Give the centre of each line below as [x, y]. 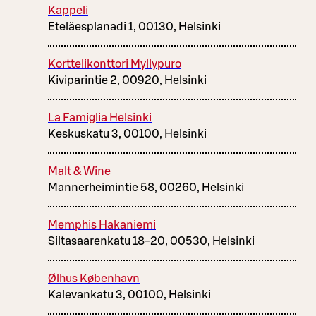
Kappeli [68, 10]
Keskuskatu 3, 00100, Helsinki [127, 134]
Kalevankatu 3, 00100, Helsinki [129, 294]
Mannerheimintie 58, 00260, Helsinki [146, 187]
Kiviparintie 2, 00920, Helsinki [127, 80]
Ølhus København [94, 278]
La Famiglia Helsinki [100, 117]
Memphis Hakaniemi [102, 225]
